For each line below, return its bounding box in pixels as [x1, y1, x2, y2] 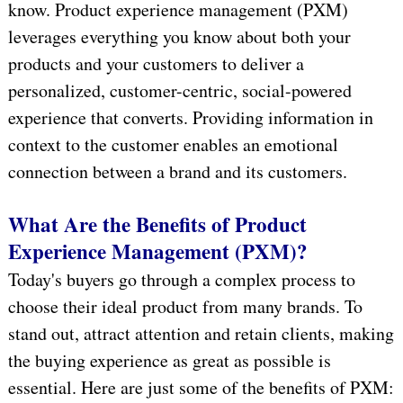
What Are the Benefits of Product [7, 208, 307, 239]
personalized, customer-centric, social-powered [7, 77, 352, 103]
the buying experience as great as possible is [7, 347, 331, 372]
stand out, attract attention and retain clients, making [7, 320, 394, 345]
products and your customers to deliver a [7, 50, 304, 76]
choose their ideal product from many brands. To [7, 293, 363, 318]
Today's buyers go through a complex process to [7, 266, 355, 291]
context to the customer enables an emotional [7, 131, 338, 157]
